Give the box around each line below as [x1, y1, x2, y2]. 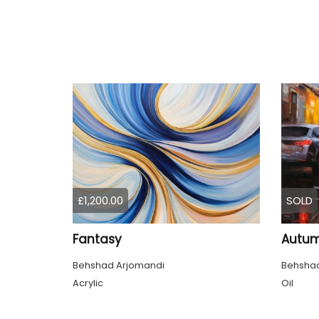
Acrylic [73, 276, 103, 291]
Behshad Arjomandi [73, 258, 164, 273]
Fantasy [73, 231, 122, 249]
